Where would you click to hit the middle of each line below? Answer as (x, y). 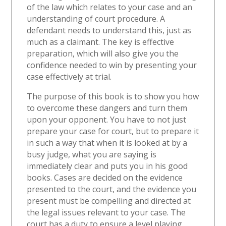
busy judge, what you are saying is (92, 154)
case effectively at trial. (69, 77)
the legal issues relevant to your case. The (106, 212)
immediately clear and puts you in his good (107, 166)
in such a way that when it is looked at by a (107, 143)
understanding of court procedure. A (96, 19)
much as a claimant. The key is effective (101, 42)
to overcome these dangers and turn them (107, 108)
